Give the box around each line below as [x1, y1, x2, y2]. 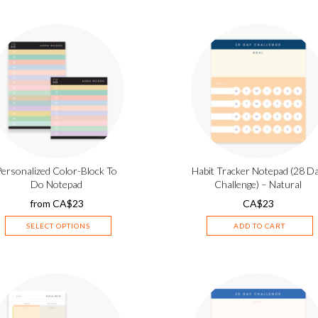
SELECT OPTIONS [26, 221, 90, 230]
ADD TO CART [234, 221, 286, 230]
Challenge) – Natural [214, 178, 302, 190]
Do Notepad [31, 178, 83, 190]
